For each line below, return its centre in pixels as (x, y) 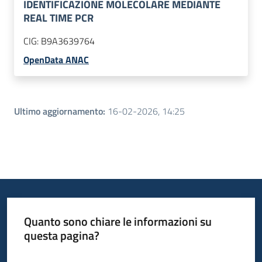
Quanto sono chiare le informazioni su (118, 221)
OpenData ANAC (56, 60)
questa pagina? (61, 235)
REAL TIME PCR (58, 18)
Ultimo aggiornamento (58, 111)
